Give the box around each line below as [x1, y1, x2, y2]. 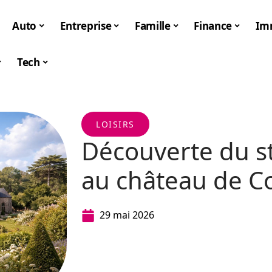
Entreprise [59, 18, 112, 33]
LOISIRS [96, 118, 135, 130]
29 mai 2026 [100, 208, 154, 222]
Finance [194, 18, 232, 33]
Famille [135, 18, 171, 33]
